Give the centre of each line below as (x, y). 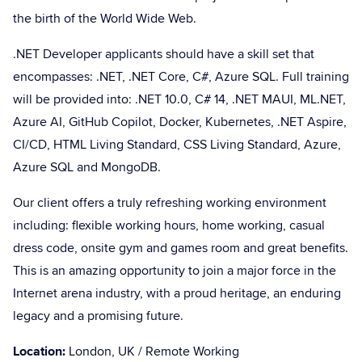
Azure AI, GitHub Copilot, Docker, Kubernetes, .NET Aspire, (180, 122)
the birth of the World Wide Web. (105, 19)
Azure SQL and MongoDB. (87, 167)
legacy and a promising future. (98, 316)
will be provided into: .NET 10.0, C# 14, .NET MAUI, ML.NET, (179, 99)
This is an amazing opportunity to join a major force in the (175, 271)
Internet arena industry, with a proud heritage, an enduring (177, 293)
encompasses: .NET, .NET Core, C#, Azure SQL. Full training (181, 77)
